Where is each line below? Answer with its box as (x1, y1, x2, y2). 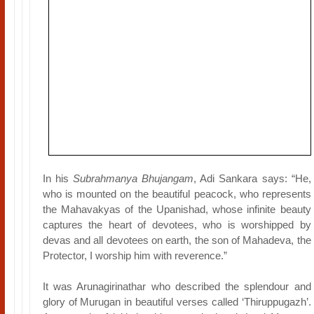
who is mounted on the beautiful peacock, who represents (42, 188, 311, 200)
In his (42, 172, 74, 184)
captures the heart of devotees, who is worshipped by (42, 219, 311, 231)
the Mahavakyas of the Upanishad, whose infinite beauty (42, 203, 311, 215)
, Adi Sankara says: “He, (193, 172, 311, 184)
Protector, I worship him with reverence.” (42, 250, 227, 261)
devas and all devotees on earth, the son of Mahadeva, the (42, 234, 311, 246)
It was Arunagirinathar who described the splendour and (42, 280, 311, 292)
